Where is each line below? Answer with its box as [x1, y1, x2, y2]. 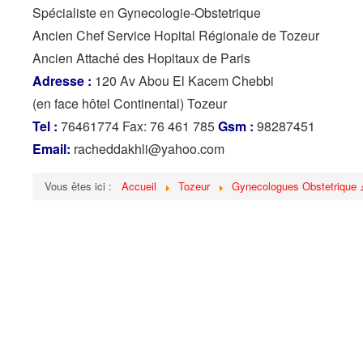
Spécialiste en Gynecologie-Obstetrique [32, 3, 261, 22]
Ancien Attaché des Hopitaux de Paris [32, 49, 250, 67]
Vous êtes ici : [45, 178, 118, 194]
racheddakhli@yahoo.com [70, 139, 224, 158]
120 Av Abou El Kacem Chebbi [92, 71, 274, 90]
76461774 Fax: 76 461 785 [61, 117, 218, 135]
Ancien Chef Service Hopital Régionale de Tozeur [32, 26, 319, 45]
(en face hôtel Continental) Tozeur [32, 94, 227, 113]
